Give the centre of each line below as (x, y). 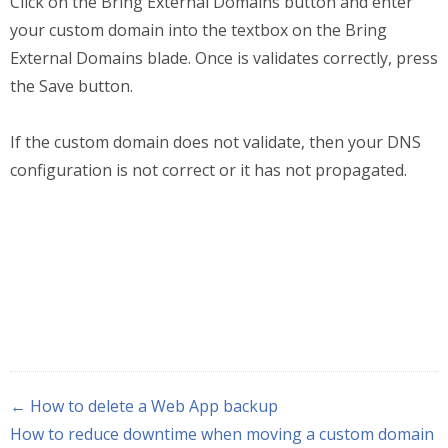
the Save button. (71, 86)
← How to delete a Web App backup (144, 406)
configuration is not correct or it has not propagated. (208, 170)
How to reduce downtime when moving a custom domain (222, 434)
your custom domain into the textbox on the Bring (198, 30)
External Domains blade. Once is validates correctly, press (224, 58)
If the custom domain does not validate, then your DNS (215, 142)
